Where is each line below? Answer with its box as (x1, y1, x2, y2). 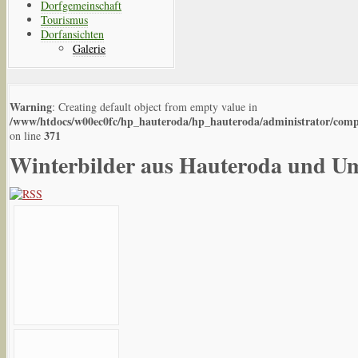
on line (10, 127, 44, 143)
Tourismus (41, 11, 88, 27)
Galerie (73, 40, 105, 56)
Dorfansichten (41, 26, 104, 42)
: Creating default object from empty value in (52, 98, 257, 114)
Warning (10, 97, 52, 115)
